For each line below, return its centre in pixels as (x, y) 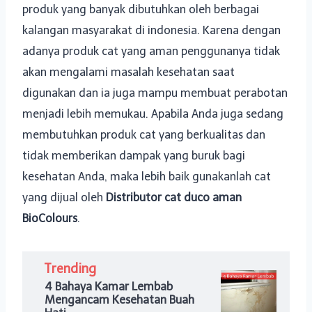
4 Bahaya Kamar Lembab (109, 287)
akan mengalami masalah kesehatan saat (128, 72)
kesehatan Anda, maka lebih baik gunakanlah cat (147, 177)
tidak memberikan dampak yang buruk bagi (134, 156)
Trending (70, 269)
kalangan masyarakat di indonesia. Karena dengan (151, 30)
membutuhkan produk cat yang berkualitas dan (144, 135)
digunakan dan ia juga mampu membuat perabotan (155, 93)
